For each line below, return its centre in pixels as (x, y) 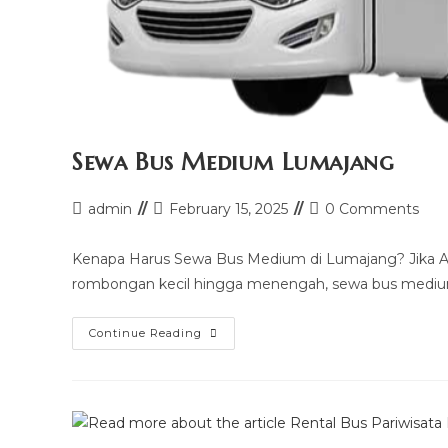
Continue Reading (145, 332)
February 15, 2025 (228, 208)
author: (95, 228)
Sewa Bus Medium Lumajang (233, 161)
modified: (185, 249)
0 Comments (372, 208)
